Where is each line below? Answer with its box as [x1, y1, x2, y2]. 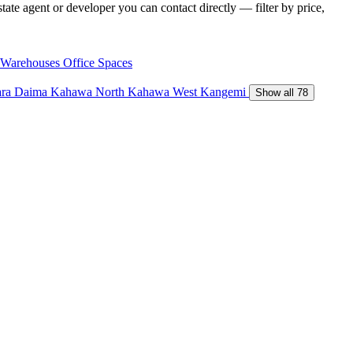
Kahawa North [50, 84, 128, 98]
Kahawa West [128, 84, 200, 98]
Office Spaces [63, 55, 132, 69]
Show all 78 [255, 86, 308, 98]
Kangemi [200, 84, 249, 98]
